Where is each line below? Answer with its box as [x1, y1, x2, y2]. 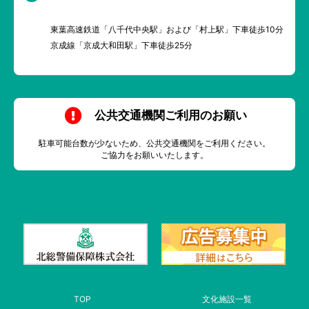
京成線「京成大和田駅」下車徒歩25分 [50, 40, 192, 51]
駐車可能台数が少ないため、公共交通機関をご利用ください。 [39, 138, 270, 149]
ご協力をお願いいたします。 [101, 150, 208, 161]
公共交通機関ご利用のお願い [94, 108, 247, 123]
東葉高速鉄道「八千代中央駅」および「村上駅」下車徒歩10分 [50, 24, 283, 35]
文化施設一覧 [201, 293, 252, 304]
